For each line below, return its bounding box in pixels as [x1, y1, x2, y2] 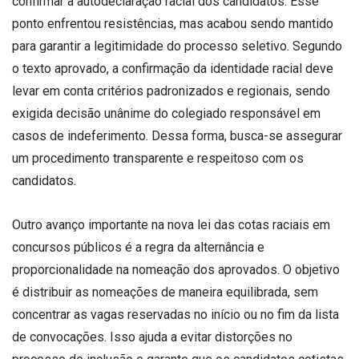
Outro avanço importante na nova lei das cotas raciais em [12, 216, 330, 232]
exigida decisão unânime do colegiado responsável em [12, 105, 321, 121]
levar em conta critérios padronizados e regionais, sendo [12, 83, 330, 99]
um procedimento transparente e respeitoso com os [12, 150, 304, 166]
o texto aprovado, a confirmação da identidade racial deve [12, 60, 333, 76]
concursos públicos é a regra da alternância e [12, 239, 264, 255]
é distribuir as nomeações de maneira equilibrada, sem [12, 284, 318, 300]
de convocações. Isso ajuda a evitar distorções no [12, 329, 292, 345]
